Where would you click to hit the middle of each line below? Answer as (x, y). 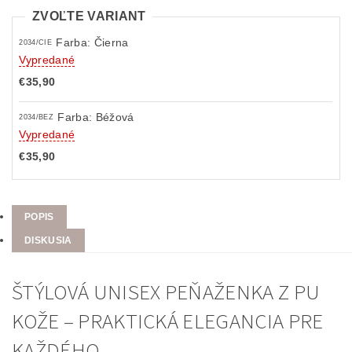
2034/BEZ (36, 117)
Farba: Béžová (96, 117)
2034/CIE (35, 43)
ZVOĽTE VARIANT (89, 16)
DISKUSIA (48, 241)
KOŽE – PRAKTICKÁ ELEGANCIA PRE (168, 322)
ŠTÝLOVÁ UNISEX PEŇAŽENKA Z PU (166, 293)
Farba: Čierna (92, 43)
